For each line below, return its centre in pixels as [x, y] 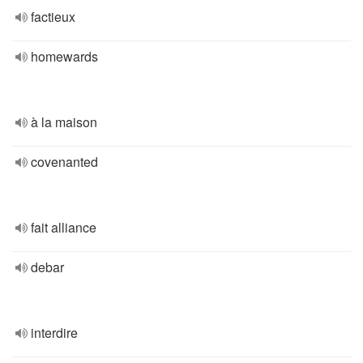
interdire [54, 333]
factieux [53, 17]
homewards [64, 56]
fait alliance [64, 227]
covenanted [64, 162]
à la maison [64, 122]
